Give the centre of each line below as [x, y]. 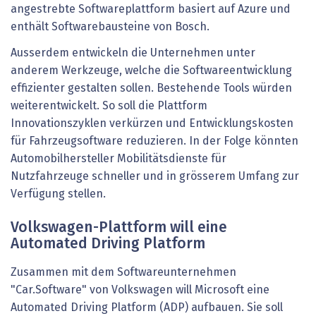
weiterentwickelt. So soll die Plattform [109, 106]
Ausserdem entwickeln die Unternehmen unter [133, 53]
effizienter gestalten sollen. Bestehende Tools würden [151, 89]
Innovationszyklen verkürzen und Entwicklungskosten [152, 124]
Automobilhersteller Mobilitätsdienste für [119, 159]
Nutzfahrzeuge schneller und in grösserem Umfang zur [155, 177]
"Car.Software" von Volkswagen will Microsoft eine [140, 290]
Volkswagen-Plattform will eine [119, 229]
